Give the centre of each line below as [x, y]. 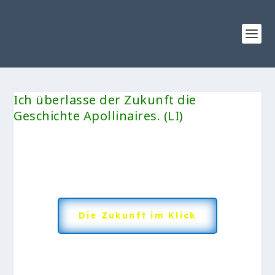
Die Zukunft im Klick [137, 215]
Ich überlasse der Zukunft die [105, 100]
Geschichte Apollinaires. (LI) [99, 116]
